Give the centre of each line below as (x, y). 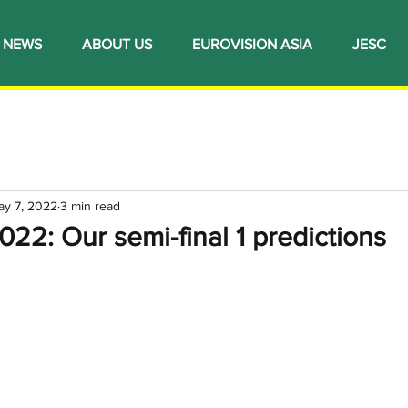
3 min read (90, 205)
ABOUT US (117, 44)
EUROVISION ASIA (252, 44)
